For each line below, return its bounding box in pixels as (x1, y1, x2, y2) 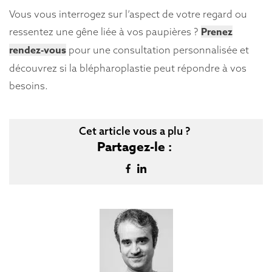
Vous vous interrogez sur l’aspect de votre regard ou (9, 7, 247, 20)
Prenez (201, 24, 233, 39)
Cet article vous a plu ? (78, 124, 190, 138)
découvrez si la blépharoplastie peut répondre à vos (9, 61, 246, 74)
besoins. (9, 79, 48, 92)
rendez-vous (9, 42, 66, 58)
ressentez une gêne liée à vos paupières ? (9, 25, 201, 38)
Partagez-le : (97, 138, 172, 157)
